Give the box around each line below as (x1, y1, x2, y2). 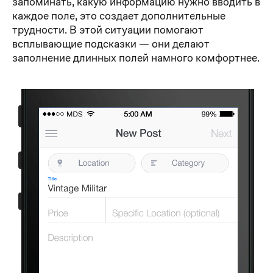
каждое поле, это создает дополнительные (12, 9, 225, 23)
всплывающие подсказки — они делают (12, 37, 210, 51)
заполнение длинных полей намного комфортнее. (12, 51, 260, 65)
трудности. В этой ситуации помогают (12, 23, 204, 37)
